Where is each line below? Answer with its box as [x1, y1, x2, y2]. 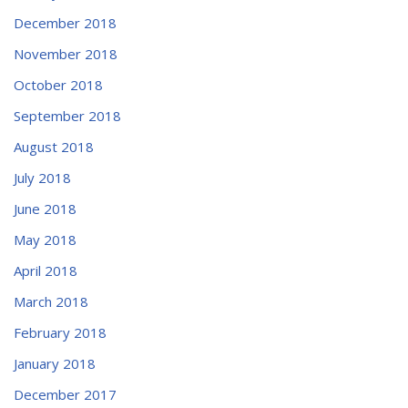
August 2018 [14, 137, 94, 156]
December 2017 [14, 384, 117, 403]
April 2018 [14, 260, 77, 280]
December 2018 [14, 13, 117, 32]
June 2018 [14, 199, 76, 218]
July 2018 [14, 168, 71, 187]
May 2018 [14, 229, 76, 249]
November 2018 [14, 44, 117, 63]
